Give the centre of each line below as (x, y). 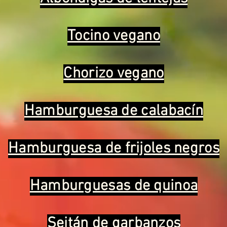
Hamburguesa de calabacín (114, 111)
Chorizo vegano (114, 74)
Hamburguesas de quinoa (114, 186)
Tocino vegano (114, 36)
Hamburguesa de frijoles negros (114, 149)
